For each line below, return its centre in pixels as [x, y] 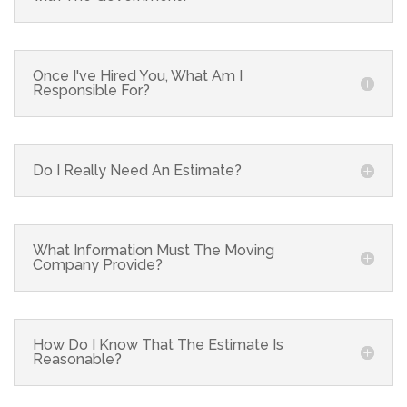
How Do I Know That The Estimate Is [158, 344]
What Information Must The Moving [154, 250]
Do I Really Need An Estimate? [137, 170]
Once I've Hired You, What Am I [138, 75]
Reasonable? [77, 359]
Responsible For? [91, 90]
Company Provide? [98, 264]
